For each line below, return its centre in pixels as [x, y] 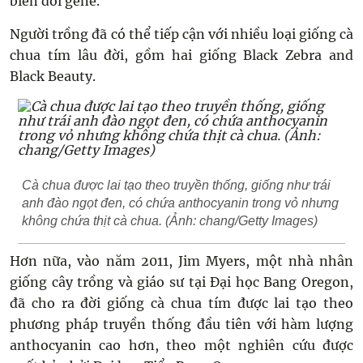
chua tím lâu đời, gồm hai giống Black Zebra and [181, 55]
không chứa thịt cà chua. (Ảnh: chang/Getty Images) [170, 221]
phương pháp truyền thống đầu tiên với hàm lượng [181, 324]
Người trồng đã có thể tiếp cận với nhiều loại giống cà [181, 34]
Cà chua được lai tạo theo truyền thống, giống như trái [176, 185]
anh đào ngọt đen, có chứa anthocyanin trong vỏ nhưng [180, 203]
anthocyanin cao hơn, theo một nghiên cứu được [181, 345]
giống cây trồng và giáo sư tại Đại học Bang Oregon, [181, 282]
